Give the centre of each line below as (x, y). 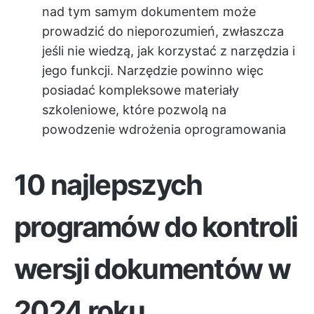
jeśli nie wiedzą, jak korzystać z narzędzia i (169, 51)
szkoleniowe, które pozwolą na (134, 110)
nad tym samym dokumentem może (149, 12)
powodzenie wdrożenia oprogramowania (164, 129)
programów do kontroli (156, 227)
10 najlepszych (108, 185)
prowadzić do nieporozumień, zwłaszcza (163, 31)
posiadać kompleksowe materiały (141, 90)
